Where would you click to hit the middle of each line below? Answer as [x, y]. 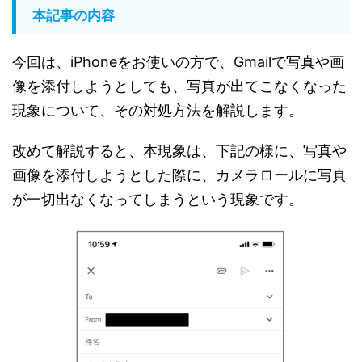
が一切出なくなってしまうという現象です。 [158, 199]
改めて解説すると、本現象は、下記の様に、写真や [179, 150]
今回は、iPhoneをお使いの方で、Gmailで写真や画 [178, 61]
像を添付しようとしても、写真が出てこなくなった [179, 86]
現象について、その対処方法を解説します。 [158, 110]
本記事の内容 [74, 15]
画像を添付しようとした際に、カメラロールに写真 [179, 175]
